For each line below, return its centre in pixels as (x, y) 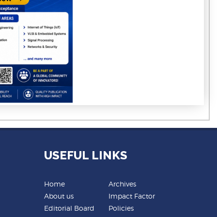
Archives (122, 184)
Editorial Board (69, 208)
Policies (121, 208)
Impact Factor (132, 196)
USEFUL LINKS (86, 155)
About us (59, 196)
